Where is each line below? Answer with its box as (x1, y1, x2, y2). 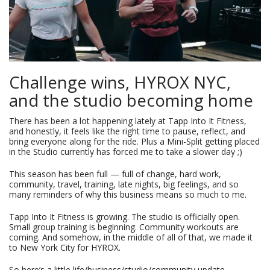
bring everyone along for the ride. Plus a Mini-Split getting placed (9, 135, 260, 147)
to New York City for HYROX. (9, 241, 121, 253)
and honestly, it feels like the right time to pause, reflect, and (9, 125, 245, 137)
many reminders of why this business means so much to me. (9, 188, 246, 200)
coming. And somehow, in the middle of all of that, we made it (9, 231, 253, 243)
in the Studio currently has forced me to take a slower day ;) (9, 145, 242, 157)
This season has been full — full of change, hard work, (9, 168, 221, 180)
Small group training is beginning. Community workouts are (9, 221, 239, 233)
